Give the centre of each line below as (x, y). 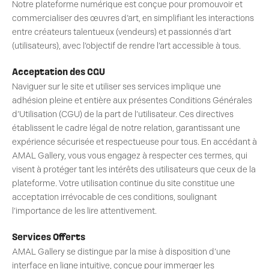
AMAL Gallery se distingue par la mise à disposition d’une (121, 252)
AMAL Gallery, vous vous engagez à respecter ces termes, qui (130, 156)
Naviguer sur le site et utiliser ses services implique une (116, 87)
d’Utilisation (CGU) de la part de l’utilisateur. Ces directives (123, 115)
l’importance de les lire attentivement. (84, 211)
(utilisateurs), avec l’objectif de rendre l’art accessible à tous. (126, 46)
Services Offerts (49, 238)
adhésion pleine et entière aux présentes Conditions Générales (132, 101)
